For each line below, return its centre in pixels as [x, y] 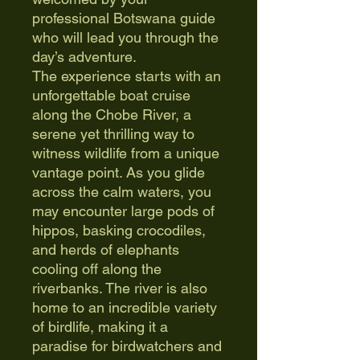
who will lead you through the [125, 37]
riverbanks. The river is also [120, 288]
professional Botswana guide [124, 18]
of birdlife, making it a [100, 327]
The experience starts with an [127, 76]
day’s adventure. [84, 57]
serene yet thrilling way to [113, 134]
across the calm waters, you [122, 192]
